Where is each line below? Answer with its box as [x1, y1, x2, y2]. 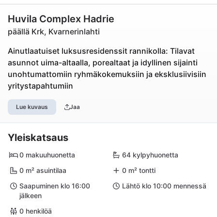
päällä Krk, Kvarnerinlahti [8, 27, 100, 36]
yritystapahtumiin [8, 81, 73, 91]
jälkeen [19, 191, 42, 200]
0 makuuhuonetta [19, 151, 75, 159]
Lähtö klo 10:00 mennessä [122, 182, 206, 190]
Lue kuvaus [16, 103, 48, 110]
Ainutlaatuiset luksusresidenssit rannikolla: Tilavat [8, 46, 195, 56]
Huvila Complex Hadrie [8, 13, 114, 25]
